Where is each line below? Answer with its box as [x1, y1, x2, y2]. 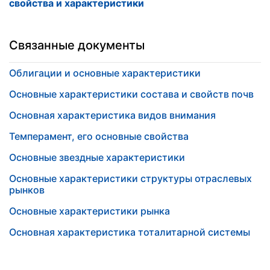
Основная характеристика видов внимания [9, 109, 216, 121]
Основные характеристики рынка [9, 205, 170, 217]
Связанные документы [9, 38, 145, 52]
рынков [9, 184, 45, 196]
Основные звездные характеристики [9, 151, 185, 163]
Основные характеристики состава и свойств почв [9, 88, 254, 100]
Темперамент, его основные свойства [9, 130, 189, 142]
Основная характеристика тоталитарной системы [9, 226, 250, 238]
